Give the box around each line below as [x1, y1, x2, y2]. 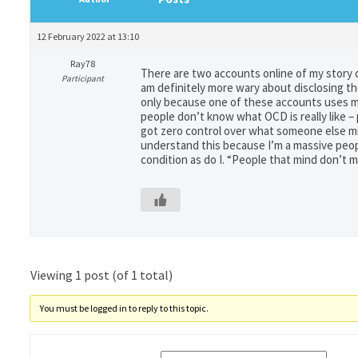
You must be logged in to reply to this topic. [39, 302, 209, 314]
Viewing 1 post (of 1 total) [30, 267, 173, 283]
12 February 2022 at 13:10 [37, 30, 139, 42]
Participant [62, 73, 104, 84]
